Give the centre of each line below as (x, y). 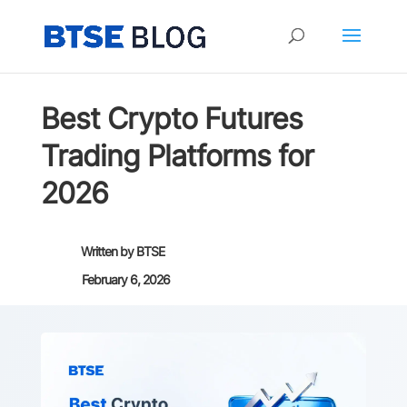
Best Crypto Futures (171, 119)
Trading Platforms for (177, 156)
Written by (108, 251)
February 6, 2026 (125, 279)
